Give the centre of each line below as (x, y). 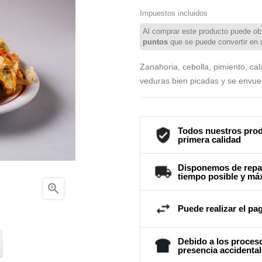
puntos (155, 42)
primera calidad (209, 139)
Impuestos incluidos (174, 13)
